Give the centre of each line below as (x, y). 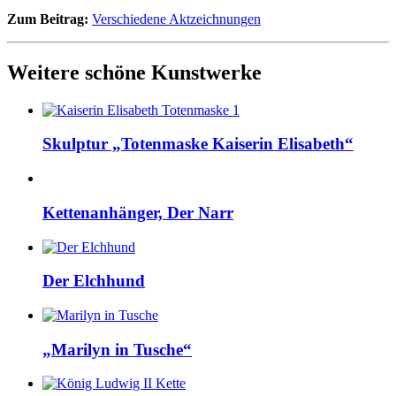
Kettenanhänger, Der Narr (138, 212)
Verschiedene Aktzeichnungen (176, 19)
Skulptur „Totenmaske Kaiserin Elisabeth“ (198, 144)
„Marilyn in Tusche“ (117, 349)
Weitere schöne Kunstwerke (134, 72)
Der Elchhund (94, 281)
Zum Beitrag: (48, 19)
